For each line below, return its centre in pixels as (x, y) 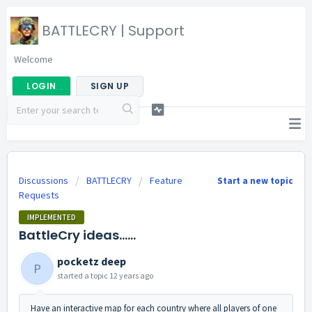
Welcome (33, 59)
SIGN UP (109, 86)
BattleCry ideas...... (77, 235)
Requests (39, 195)
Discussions (44, 180)
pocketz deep (92, 261)
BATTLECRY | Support (113, 31)
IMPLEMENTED (52, 217)
